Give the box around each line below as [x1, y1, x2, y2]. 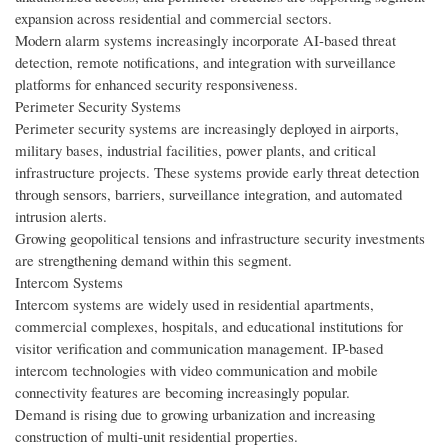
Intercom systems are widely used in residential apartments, [15, 294, 374, 315]
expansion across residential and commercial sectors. [15, 8, 332, 29]
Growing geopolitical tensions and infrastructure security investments [15, 228, 425, 249]
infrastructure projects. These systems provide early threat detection [15, 162, 419, 183]
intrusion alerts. [15, 206, 107, 227]
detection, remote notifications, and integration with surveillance [15, 52, 396, 73]
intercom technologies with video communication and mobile [15, 360, 378, 381]
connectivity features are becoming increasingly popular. [15, 382, 350, 403]
